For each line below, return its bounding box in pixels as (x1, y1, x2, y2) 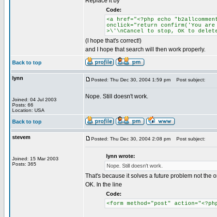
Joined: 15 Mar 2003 (12, 156, 59, 161)
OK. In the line (85, 181, 122, 188)
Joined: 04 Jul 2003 (12, 97, 57, 102)
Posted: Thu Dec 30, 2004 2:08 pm (91, 136, 170, 141)
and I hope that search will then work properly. (85, 46, 205, 53)
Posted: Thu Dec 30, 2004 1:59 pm (91, 77, 170, 82)
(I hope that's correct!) (85, 37, 141, 44)
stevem (12, 134, 31, 140)
